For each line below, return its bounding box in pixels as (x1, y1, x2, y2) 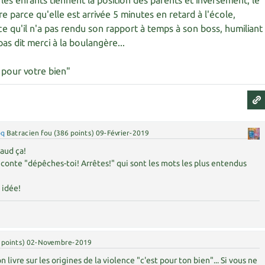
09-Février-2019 (96, 129, 150, 137)
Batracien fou (7, 129, 53, 137)
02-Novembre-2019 (27, 238, 92, 246)
